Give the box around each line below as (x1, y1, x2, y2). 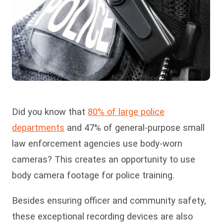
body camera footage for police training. (12, 170, 174, 181)
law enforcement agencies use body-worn (12, 138, 182, 149)
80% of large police (88, 107, 165, 117)
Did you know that (12, 107, 88, 117)
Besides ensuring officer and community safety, (12, 195, 206, 206)
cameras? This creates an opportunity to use (12, 154, 195, 165)
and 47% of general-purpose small (64, 122, 205, 133)
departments (12, 122, 64, 133)
